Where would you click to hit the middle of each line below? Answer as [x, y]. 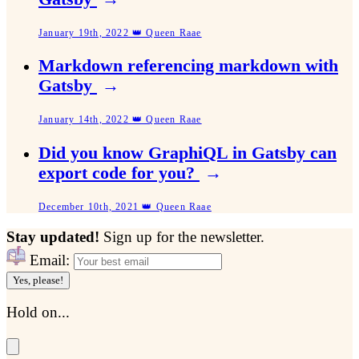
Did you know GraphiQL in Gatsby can [188, 153]
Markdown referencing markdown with [188, 66]
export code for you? [119, 173]
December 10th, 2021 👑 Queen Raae [125, 206]
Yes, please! [38, 280]
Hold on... [38, 313]
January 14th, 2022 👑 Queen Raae [120, 120]
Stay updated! [55, 236]
